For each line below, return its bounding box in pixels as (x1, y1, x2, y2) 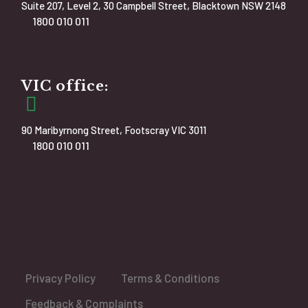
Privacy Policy (25, 270, 96, 285)
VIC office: (21, 77, 109, 94)
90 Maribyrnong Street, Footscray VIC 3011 (21, 123, 207, 136)
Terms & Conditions (121, 270, 220, 285)
